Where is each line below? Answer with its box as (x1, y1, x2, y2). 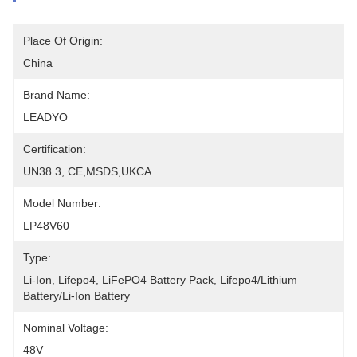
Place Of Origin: (23, 34, 103, 47)
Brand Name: (23, 88, 90, 101)
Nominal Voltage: (23, 321, 108, 334)
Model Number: (23, 197, 101, 210)
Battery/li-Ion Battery (23, 289, 130, 302)
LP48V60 (23, 219, 69, 232)
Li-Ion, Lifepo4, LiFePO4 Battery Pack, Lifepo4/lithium (23, 273, 297, 286)
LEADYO (23, 111, 68, 124)
